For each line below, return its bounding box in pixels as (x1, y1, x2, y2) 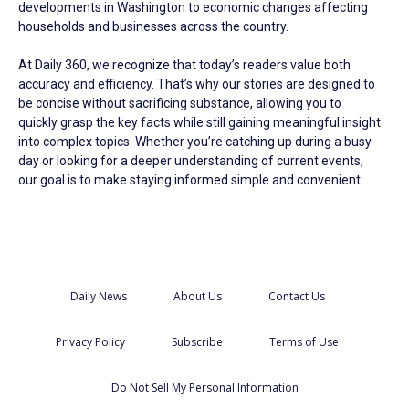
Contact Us (267, 288, 325, 304)
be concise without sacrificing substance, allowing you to (18, 95, 341, 110)
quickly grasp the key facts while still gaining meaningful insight (18, 114, 381, 130)
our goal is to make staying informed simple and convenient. (18, 172, 363, 187)
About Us (173, 288, 222, 304)
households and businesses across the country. (18, 18, 288, 34)
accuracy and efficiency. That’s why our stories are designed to (18, 76, 375, 91)
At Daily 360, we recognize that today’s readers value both (18, 57, 351, 72)
